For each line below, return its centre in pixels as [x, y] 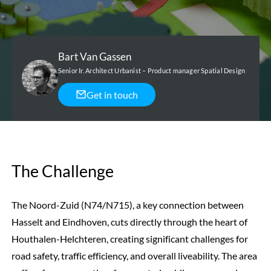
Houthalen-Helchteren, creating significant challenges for [129, 238]
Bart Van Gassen [94, 56]
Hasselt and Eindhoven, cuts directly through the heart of [129, 221]
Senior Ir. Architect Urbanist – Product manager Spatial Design [152, 70]
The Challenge [62, 171]
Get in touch [112, 94]
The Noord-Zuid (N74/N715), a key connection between [127, 204]
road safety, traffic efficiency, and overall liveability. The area [134, 255]
